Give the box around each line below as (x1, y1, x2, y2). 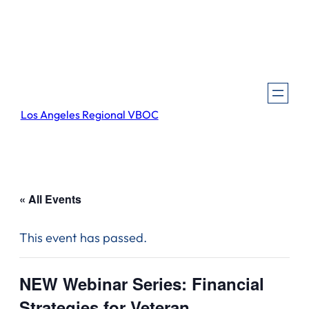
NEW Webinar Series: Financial (19, 272, 264, 296)
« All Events (19, 191, 81, 208)
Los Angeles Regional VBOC (20, 108, 159, 122)
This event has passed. (19, 230, 147, 246)
